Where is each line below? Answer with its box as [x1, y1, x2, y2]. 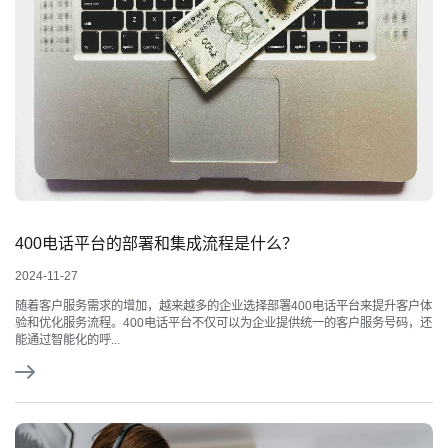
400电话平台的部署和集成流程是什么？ [15, 235, 298, 253]
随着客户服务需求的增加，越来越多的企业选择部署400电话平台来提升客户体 [15, 299, 432, 314]
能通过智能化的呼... [15, 333, 120, 348]
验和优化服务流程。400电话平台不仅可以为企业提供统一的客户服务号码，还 [15, 316, 432, 331]
